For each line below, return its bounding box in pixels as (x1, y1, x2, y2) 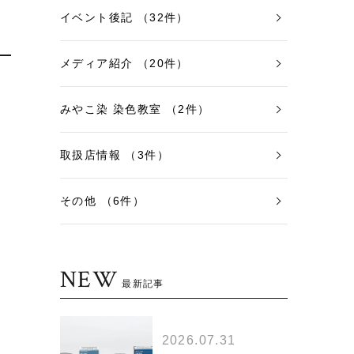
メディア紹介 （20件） (60, 57, 189, 70)
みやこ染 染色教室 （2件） (60, 103, 210, 115)
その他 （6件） (60, 194, 145, 207)
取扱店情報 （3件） (60, 149, 169, 161)
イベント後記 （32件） (60, 11, 189, 24)
